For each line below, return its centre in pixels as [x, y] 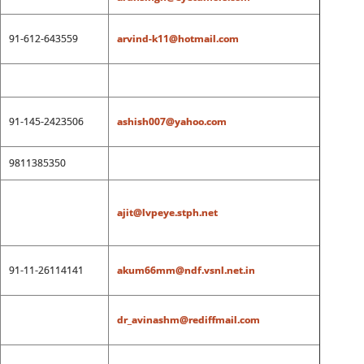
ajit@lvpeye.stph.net [167, 212]
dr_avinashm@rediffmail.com [188, 320]
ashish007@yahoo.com [171, 121]
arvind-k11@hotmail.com [178, 39]
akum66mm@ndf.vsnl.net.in [186, 270]
